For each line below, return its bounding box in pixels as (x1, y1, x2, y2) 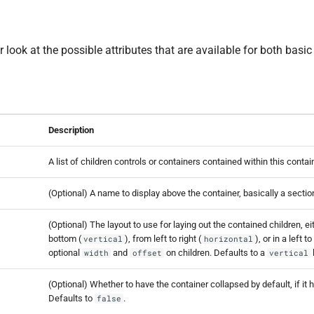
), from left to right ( (125, 233, 202, 244)
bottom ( (48, 233, 81, 244)
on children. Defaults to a (163, 247, 267, 258)
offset (132, 247, 162, 258)
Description (48, 124, 94, 135)
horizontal (203, 233, 253, 244)
